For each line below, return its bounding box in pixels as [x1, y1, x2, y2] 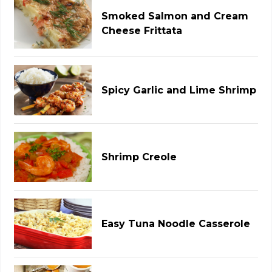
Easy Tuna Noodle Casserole [101, 217, 251, 229]
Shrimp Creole [101, 151, 177, 163]
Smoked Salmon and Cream [101, 10, 249, 22]
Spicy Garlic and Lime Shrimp [101, 84, 257, 96]
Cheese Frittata [101, 24, 183, 36]
